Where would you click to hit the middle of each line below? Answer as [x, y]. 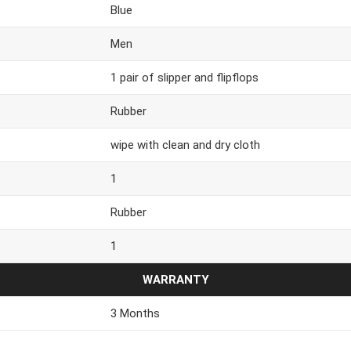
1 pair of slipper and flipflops [185, 78]
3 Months [135, 314]
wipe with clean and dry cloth [185, 145]
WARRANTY [175, 280]
